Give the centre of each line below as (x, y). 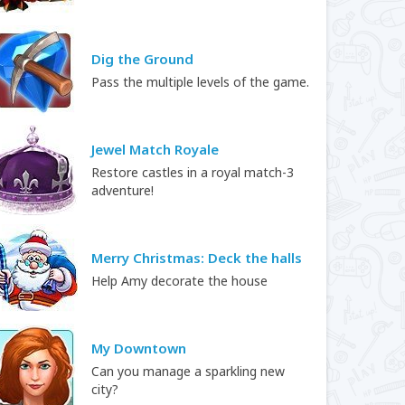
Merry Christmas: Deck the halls (197, 258)
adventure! (122, 190)
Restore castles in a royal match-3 (193, 172)
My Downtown (139, 348)
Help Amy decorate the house (179, 281)
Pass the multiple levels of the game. (200, 82)
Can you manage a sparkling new (188, 371)
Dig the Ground (142, 59)
